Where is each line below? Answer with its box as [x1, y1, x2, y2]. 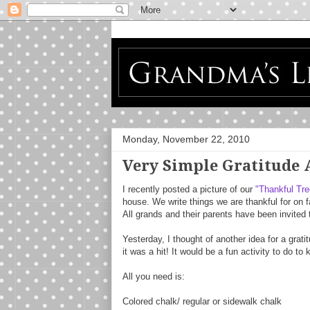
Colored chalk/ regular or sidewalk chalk [122, 296, 282, 307]
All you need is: [122, 271, 185, 282]
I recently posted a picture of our [122, 184, 255, 194]
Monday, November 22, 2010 [122, 134, 250, 145]
